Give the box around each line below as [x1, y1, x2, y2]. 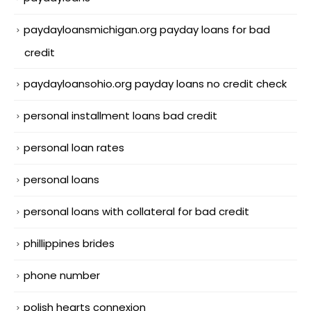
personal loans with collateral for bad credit [24, 203, 249, 219]
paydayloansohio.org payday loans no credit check [24, 76, 287, 92]
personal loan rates [24, 140, 124, 155]
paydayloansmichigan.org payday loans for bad [24, 22, 270, 37]
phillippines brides [24, 235, 115, 251]
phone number [24, 267, 100, 283]
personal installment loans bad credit [24, 108, 217, 124]
